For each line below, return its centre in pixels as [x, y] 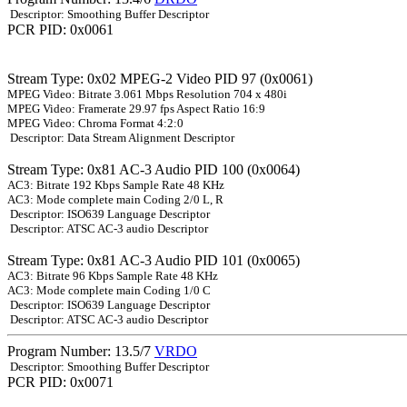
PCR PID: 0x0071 [60, 382]
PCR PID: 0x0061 [60, 30]
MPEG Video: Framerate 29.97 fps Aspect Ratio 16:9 [136, 109]
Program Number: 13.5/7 [81, 352]
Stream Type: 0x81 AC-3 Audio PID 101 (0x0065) [154, 261]
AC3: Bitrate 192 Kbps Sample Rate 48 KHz [116, 185]
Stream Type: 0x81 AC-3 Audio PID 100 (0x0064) [154, 170]
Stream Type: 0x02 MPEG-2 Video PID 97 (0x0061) [160, 79]
